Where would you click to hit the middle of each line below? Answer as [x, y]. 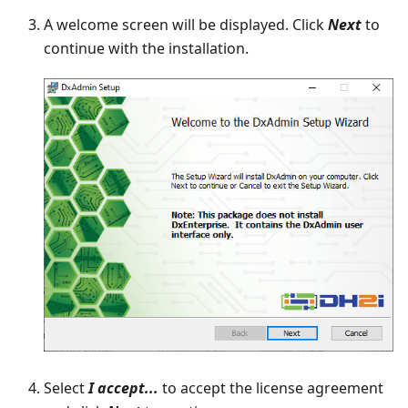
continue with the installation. [146, 49]
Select [66, 388]
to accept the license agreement [271, 388]
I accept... [123, 388]
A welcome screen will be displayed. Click [186, 25]
